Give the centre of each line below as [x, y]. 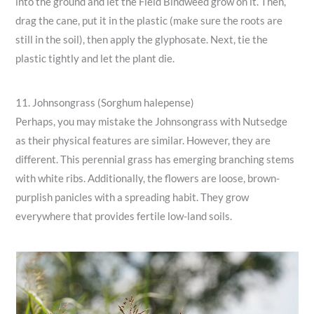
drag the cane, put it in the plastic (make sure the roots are [149, 20]
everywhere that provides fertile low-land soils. [124, 217]
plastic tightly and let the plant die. [95, 58]
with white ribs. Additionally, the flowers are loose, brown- [148, 179]
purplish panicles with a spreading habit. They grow [132, 198]
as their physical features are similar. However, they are [143, 141]
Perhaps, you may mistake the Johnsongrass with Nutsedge [152, 122]
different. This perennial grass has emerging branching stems [155, 160]
